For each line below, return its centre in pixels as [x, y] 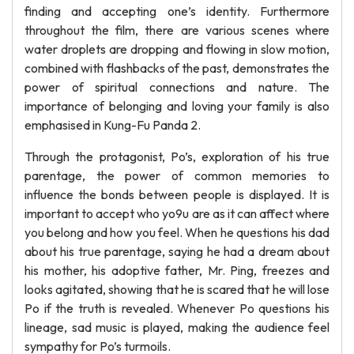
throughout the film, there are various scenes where [177, 30]
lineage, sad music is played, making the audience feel [177, 327]
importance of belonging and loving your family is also [177, 106]
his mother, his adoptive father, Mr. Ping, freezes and [177, 270]
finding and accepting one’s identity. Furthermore [177, 11]
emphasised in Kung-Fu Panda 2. [113, 125]
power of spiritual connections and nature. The [177, 87]
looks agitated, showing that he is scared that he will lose [177, 289]
